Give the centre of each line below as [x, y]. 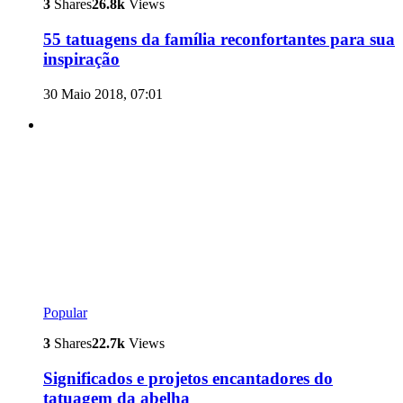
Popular [65, 313]
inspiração [81, 59]
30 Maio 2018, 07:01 [103, 94]
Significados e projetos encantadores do [188, 379]
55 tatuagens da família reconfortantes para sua [219, 40]
